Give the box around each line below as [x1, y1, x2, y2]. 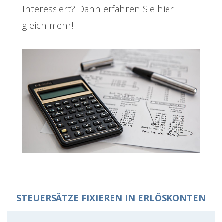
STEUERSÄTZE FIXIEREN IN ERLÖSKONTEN [16, 192, 206, 204]
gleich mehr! [22, 18, 73, 31]
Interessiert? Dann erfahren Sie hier [22, 2, 174, 15]
